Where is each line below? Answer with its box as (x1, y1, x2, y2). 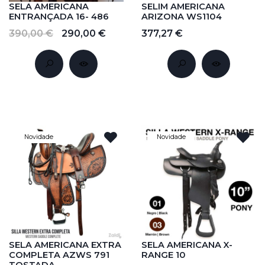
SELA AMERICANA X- (141, 240, 232, 251)
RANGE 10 (141, 250, 186, 261)
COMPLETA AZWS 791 (9, 250, 109, 261)
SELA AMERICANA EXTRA (9, 240, 121, 251)
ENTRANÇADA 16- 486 (9, 11, 109, 22)
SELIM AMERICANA (141, 1, 225, 12)
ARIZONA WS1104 (141, 11, 222, 22)
